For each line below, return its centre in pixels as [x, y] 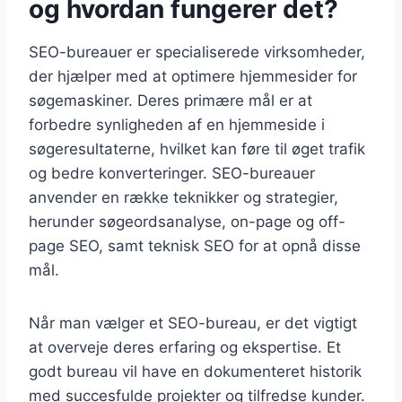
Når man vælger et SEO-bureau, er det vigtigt [193, 323]
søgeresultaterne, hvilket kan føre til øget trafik [197, 149]
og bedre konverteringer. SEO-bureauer [172, 173]
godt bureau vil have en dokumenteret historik [195, 371]
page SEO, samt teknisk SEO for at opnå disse [195, 245]
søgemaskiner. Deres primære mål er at [170, 100]
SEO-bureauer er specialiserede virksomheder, [197, 52]
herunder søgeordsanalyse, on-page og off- [187, 221]
